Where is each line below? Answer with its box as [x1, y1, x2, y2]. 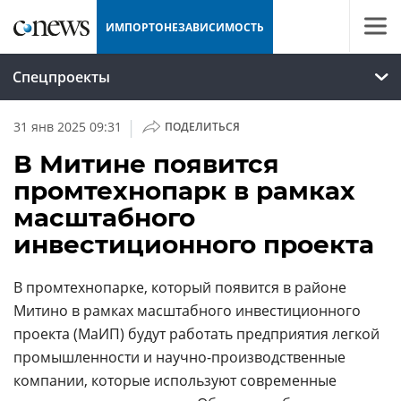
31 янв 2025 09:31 [13, 118, 122, 135]
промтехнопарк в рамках [13, 175, 355, 206]
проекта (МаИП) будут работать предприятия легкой [13, 324, 380, 344]
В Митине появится [13, 149, 279, 179]
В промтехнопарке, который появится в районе [13, 277, 346, 297]
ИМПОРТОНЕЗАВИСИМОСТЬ [106, 19, 264, 35]
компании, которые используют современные [13, 371, 337, 390]
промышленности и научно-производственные [13, 347, 346, 367]
